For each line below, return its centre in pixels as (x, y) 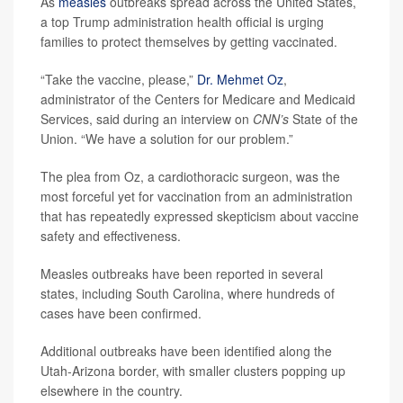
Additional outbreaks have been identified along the (186, 351)
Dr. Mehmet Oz (240, 80)
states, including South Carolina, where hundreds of (188, 294)
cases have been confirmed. (121, 313)
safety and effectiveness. (111, 236)
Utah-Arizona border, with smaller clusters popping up (193, 371)
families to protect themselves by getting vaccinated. (189, 42)
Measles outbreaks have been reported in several (182, 274)
